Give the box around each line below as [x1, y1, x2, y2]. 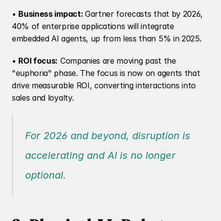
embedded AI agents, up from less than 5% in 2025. [12, 34, 202, 43]
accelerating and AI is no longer [25, 149, 176, 161]
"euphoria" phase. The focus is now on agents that [12, 68, 200, 78]
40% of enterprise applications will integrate [12, 21, 174, 31]
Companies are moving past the [58, 56, 176, 66]
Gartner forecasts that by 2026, [84, 9, 203, 19]
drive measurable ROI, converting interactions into [12, 80, 196, 90]
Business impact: [18, 9, 85, 19]
